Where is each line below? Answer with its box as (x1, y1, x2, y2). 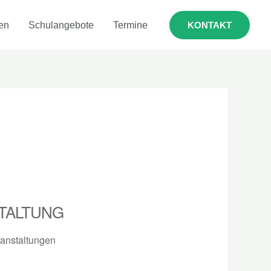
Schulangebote (28, 19, 94, 30)
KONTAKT (188, 19, 232, 30)
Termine (113, 19, 148, 30)
